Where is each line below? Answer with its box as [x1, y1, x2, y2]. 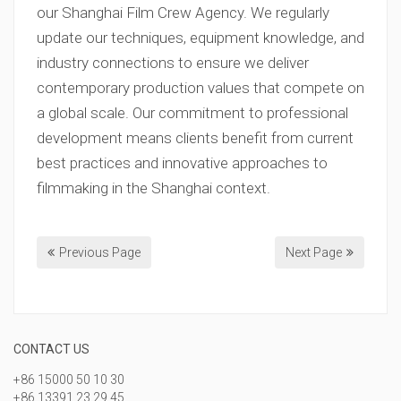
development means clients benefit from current [37, 129, 354, 147]
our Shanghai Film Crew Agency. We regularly [37, 4, 329, 21]
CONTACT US [13, 342, 90, 356]
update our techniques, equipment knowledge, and [37, 29, 364, 47]
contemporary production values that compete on [37, 79, 364, 97]
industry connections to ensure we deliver [37, 54, 309, 72]
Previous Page [59, 245, 141, 260]
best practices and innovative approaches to [37, 154, 328, 172]
